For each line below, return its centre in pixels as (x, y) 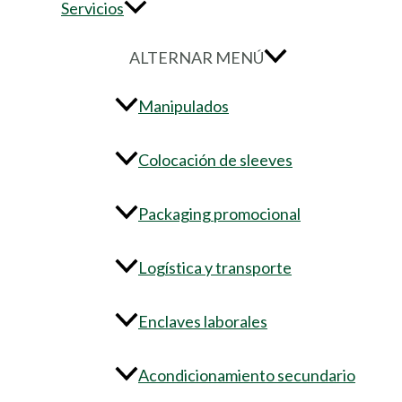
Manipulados (184, 105)
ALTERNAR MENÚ (197, 57)
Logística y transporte (215, 267)
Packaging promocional (219, 213)
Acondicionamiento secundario (247, 375)
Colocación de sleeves (215, 159)
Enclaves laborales (203, 321)
